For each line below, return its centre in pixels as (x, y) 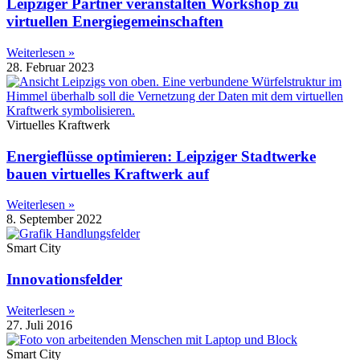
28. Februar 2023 (50, 67)
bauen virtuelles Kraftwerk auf (108, 174)
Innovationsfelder (64, 280)
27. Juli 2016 (39, 325)
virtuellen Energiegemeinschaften (115, 22)
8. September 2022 (54, 219)
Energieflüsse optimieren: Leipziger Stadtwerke (161, 156)
